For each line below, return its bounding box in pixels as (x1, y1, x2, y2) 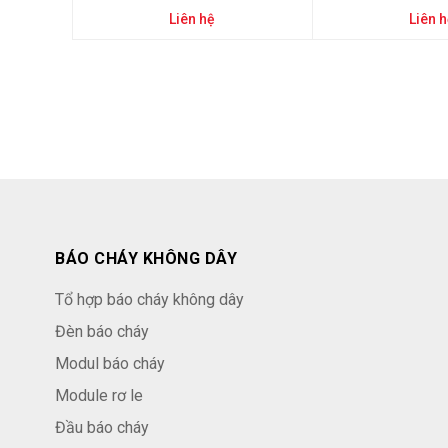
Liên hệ (169, 11, 216, 27)
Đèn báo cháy (55, 322, 149, 341)
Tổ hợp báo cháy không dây (55, 290, 244, 309)
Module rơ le (55, 386, 143, 405)
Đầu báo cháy (55, 418, 149, 437)
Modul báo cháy (55, 354, 165, 373)
